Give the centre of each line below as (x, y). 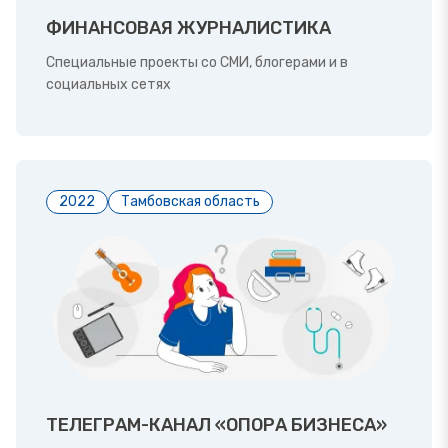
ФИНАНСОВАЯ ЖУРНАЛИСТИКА (188, 27)
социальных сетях (108, 84)
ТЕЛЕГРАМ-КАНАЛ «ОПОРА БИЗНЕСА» (216, 425)
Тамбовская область (190, 201)
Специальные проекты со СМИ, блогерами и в (197, 62)
